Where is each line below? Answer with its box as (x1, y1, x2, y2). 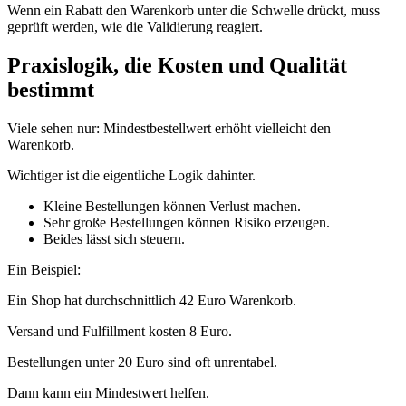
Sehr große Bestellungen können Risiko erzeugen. (43, 214, 330, 230)
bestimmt (7, 77, 94, 101)
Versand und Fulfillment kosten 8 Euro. (7, 323, 232, 339)
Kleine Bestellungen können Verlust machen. (43, 198, 301, 214)
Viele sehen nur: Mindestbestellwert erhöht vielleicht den (7, 120, 331, 136)
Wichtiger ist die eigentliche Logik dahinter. (7, 167, 256, 183)
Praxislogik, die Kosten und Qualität (7, 53, 347, 77)
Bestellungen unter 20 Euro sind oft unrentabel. (7, 353, 277, 370)
